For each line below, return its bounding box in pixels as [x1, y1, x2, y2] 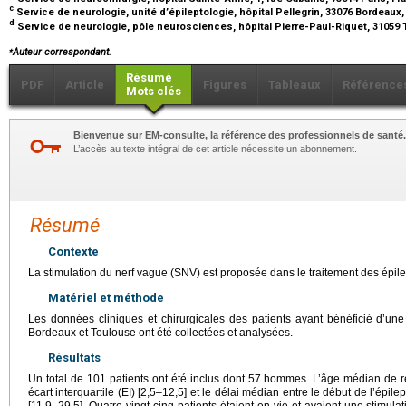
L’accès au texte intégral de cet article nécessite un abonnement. [73, 143, 357, 155]
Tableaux [268, 78, 321, 92]
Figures [203, 78, 246, 92]
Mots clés [126, 84, 181, 99]
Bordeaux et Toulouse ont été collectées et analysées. [28, 326, 293, 340]
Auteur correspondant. [13, 46, 111, 59]
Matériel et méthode [48, 291, 164, 305]
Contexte [48, 245, 99, 259]
